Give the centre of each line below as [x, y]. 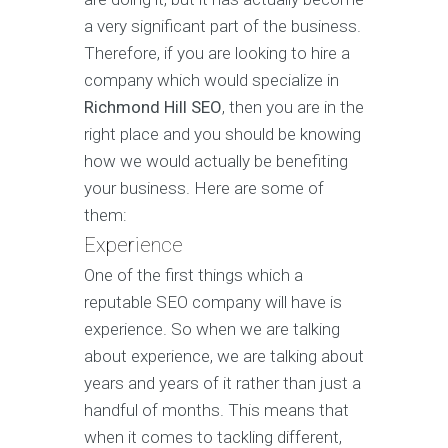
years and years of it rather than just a [222, 383]
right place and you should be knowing [222, 134]
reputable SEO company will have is [213, 302]
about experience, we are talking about [224, 356]
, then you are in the [293, 107]
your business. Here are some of [204, 188]
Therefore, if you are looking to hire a [217, 53]
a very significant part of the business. [222, 26]
